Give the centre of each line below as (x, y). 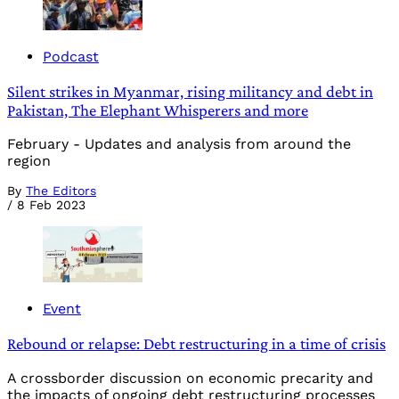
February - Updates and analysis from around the (179, 144)
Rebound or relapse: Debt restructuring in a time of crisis (196, 344)
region (29, 161)
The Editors (61, 191)
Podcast (71, 56)
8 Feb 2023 (51, 205)
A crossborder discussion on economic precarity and (190, 378)
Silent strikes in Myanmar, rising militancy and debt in (190, 91)
